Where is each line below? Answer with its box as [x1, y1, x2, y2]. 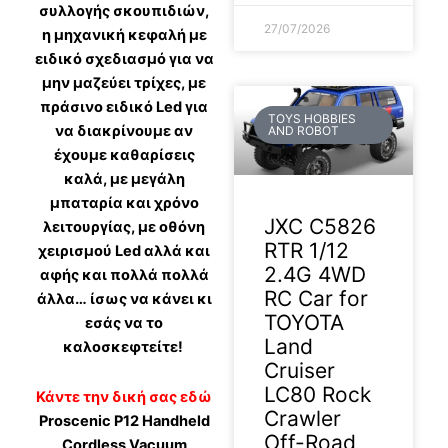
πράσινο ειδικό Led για [40, 98, 209, 117]
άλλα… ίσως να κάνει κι [36, 290, 212, 309]
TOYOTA [264, 310, 344, 336]
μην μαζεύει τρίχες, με [42, 74, 207, 93]
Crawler [264, 406, 341, 432]
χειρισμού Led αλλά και [38, 242, 211, 261]
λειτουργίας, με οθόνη [43, 218, 206, 237]
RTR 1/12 [264, 238, 349, 264]
